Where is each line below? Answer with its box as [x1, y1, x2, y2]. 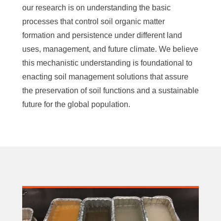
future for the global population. [22, 100, 130, 109]
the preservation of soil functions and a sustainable [22, 86, 199, 95]
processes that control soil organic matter [22, 17, 165, 26]
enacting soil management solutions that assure [22, 73, 188, 81]
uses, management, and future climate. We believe [22, 45, 198, 54]
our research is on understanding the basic [22, 3, 171, 12]
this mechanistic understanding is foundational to [22, 59, 192, 68]
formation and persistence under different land [22, 31, 182, 40]
